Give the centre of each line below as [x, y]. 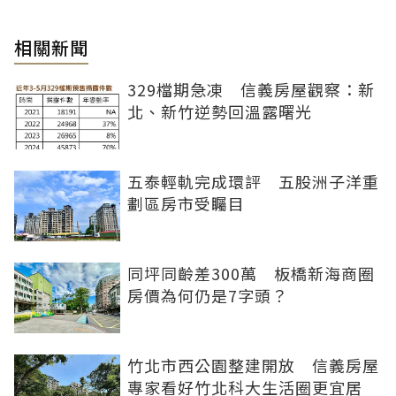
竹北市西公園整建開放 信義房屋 [253, 365]
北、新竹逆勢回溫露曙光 [220, 111]
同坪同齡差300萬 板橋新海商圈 [251, 273]
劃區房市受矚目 [186, 203]
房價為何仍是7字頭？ [208, 295]
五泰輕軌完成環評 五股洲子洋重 [253, 181]
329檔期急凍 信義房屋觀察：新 [251, 89]
